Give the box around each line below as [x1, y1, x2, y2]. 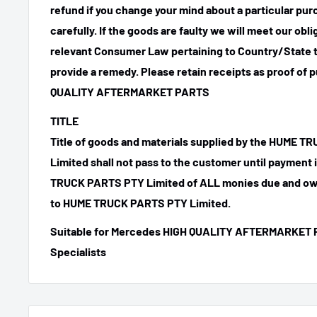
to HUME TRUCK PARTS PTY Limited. [50, 195, 231, 209]
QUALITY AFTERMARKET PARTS [50, 85, 209, 99]
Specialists [50, 244, 106, 258]
